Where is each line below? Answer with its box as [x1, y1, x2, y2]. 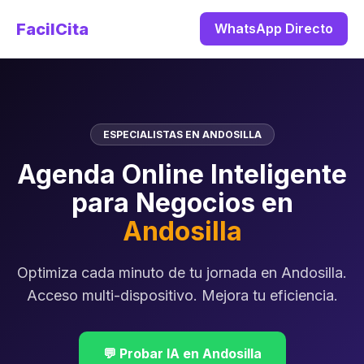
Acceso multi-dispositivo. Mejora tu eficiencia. [26, 287, 338, 304]
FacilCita [16, 19, 89, 39]
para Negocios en [71, 187, 293, 219]
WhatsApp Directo [214, 20, 333, 37]
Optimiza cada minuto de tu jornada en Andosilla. [17, 264, 347, 281]
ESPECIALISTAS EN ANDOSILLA [102, 128, 262, 141]
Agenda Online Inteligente [17, 158, 347, 190]
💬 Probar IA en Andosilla [102, 345, 262, 362]
